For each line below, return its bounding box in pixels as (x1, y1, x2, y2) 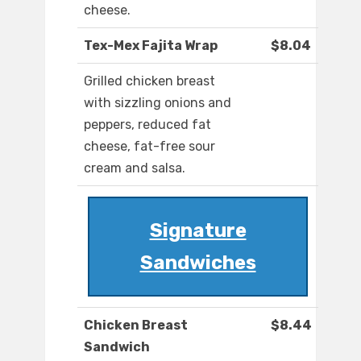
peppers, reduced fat (84, 117, 211, 133)
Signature (149, 219, 247, 243)
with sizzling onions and (84, 95, 231, 111)
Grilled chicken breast (84, 73, 215, 89)
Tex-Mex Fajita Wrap (84, 38, 218, 54)
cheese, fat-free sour (84, 139, 215, 155)
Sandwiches (139, 251, 256, 275)
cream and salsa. (84, 160, 185, 176)
